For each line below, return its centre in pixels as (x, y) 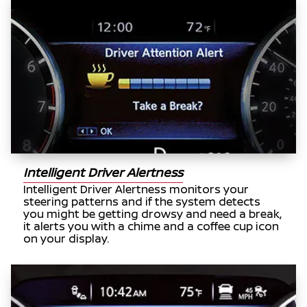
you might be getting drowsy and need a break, (153, 213)
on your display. (66, 238)
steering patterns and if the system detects (142, 201)
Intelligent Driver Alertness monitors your (136, 189)
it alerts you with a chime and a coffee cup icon (151, 226)
